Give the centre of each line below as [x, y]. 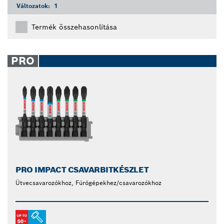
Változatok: [34, 6]
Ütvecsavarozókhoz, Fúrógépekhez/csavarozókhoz [88, 183]
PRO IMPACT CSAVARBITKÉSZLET [82, 170]
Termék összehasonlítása [74, 27]
